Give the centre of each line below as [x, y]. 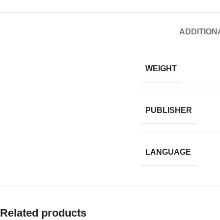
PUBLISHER [169, 110]
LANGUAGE [168, 152]
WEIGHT [161, 69]
